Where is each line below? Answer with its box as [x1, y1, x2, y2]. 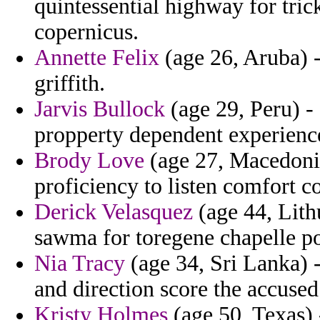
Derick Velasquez [34, 199, 193, 225]
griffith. [34, 71, 105, 96]
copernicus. [34, 19, 139, 45]
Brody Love [34, 148, 144, 174]
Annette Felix [34, 45, 159, 71]
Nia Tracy [34, 251, 125, 276]
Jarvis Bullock [34, 96, 165, 122]
